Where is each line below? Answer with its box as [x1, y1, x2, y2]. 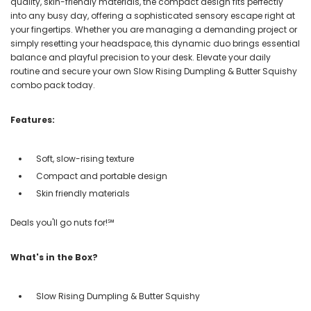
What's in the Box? [10, 251, 98, 263]
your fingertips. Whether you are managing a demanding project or [10, 23, 297, 35]
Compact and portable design [36, 169, 169, 182]
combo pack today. [10, 78, 95, 91]
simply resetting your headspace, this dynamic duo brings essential [10, 37, 300, 49]
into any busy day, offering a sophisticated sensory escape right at [10, 9, 295, 22]
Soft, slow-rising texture [36, 152, 134, 165]
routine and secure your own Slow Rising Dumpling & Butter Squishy [10, 65, 297, 77]
